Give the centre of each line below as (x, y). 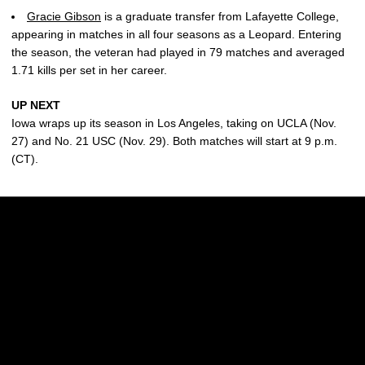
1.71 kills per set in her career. (89, 70)
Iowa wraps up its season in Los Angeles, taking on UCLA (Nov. (174, 123)
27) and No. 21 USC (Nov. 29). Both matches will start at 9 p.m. (174, 141)
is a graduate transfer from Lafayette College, (220, 16)
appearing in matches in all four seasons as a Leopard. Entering (176, 34)
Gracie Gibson (64, 16)
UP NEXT (36, 105)
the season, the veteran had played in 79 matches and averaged (178, 52)
